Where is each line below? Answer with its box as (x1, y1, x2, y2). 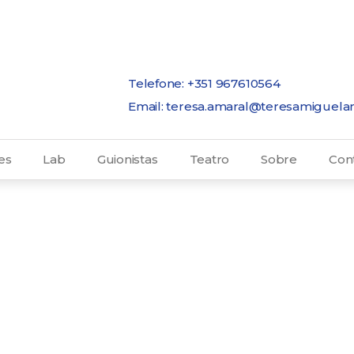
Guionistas (96, 151, 158, 167)
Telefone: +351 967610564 (128, 75, 281, 91)
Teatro (189, 151, 230, 167)
